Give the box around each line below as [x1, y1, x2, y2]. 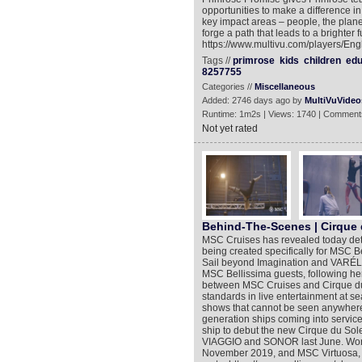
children [303, 55, 341, 66]
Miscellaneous [254, 82, 315, 91]
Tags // [201, 55, 233, 66]
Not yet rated [201, 123, 258, 134]
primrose [232, 55, 275, 66]
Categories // [201, 82, 255, 91]
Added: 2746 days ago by [201, 95, 305, 105]
